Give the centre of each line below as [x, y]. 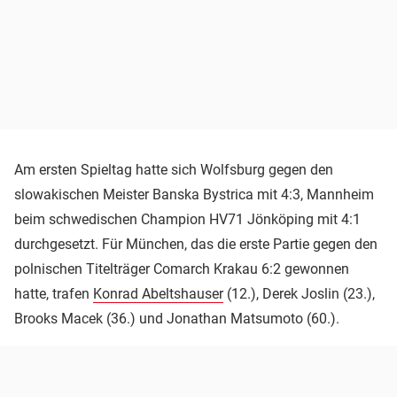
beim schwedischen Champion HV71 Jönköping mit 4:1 [187, 219]
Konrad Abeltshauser [158, 293]
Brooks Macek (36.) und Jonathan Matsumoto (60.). [177, 318]
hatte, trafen [54, 293]
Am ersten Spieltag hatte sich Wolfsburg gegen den [174, 169]
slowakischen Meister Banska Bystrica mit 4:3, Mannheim [194, 194]
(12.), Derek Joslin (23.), [299, 293]
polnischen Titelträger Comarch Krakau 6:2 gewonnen [182, 269]
